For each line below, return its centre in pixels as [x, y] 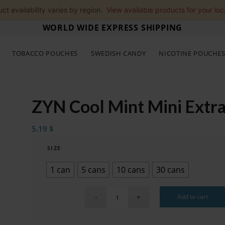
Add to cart [192, 197]
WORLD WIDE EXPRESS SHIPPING [113, 28]
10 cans [131, 170]
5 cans [93, 170]
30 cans [170, 170]
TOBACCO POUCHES [45, 53]
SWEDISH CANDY [118, 53]
